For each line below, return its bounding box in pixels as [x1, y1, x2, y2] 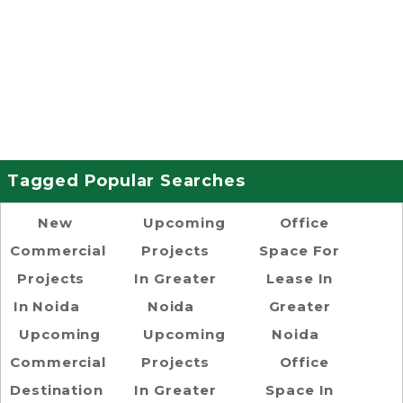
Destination [10, 381, 103, 399]
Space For [259, 242, 341, 259]
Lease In [266, 270, 334, 287]
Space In [265, 381, 335, 399]
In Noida [13, 298, 80, 315]
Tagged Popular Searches [7, 171, 246, 191]
